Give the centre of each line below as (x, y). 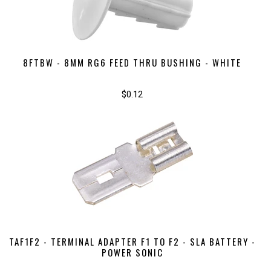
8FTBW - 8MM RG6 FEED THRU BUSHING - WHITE (132, 62)
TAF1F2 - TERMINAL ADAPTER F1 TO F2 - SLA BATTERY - (132, 241)
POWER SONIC (132, 252)
